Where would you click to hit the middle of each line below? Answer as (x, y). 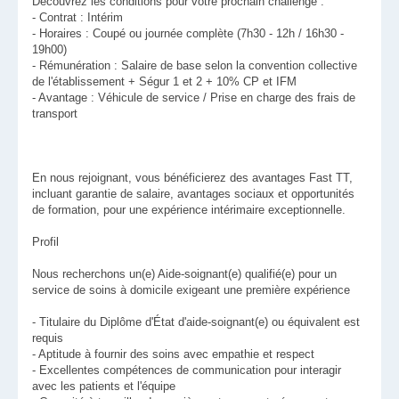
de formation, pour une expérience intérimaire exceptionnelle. (189, 210)
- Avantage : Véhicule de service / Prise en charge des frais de (194, 98)
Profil (45, 242)
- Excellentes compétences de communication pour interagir (187, 370)
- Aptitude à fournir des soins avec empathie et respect (173, 354)
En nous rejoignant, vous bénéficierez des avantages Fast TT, (192, 178)
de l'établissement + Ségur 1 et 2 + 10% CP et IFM (164, 82)
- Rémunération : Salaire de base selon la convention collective (195, 66)
